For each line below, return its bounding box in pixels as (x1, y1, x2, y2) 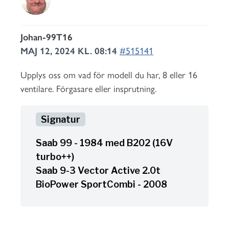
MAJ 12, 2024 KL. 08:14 (20, 45, 120, 57)
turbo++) (36, 151, 74, 162)
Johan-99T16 (20, 32, 73, 43)
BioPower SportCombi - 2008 (36, 179, 167, 190)
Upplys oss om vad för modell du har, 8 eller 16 (20, 70, 197, 81)
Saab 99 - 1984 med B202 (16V (36, 138, 173, 148)
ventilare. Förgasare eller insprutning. (20, 83, 156, 95)
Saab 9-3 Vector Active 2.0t (36, 165, 161, 176)
